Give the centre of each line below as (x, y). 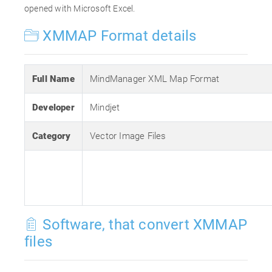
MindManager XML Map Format (155, 79)
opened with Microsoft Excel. (80, 8)
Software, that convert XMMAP (143, 225)
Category (52, 136)
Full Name (53, 79)
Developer (53, 107)
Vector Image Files (128, 136)
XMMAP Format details (118, 36)
